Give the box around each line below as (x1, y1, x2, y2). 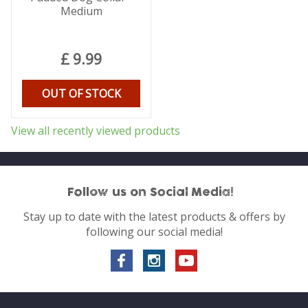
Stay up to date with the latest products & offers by (23, 208, 285, 224)
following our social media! (85, 223, 223, 239)
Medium (60, 3, 102, 19)
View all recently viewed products (10, 123, 180, 139)
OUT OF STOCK (41, 85, 121, 101)
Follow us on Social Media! (67, 186, 234, 198)
